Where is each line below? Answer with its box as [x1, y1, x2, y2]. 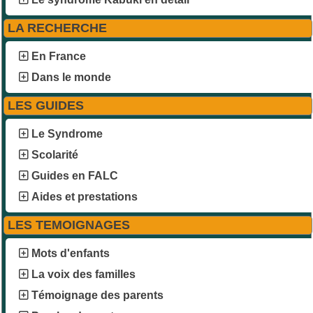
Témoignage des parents [31, 289, 163, 302]
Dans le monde [31, 71, 111, 84]
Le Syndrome [31, 128, 103, 140]
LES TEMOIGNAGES [8, 218, 130, 233]
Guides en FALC [31, 170, 118, 182]
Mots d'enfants [31, 247, 110, 260]
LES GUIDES [8, 99, 84, 113]
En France [31, 50, 86, 63]
